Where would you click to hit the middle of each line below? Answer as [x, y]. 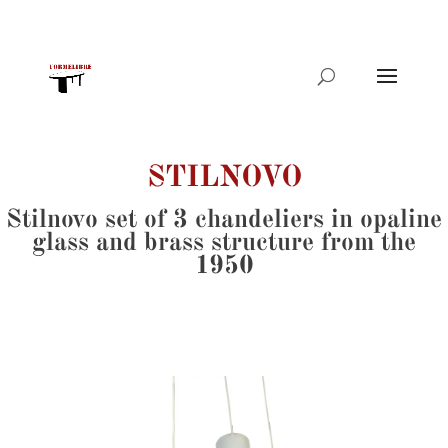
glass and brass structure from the [224, 243]
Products [37, 53]
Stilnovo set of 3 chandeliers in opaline [224, 220]
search [29, 67]
